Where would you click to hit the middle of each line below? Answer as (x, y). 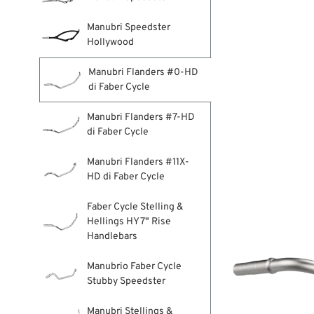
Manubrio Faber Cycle (134, 267)
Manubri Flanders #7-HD (141, 117)
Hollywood (110, 42)
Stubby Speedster (126, 281)
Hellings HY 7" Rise (129, 222)
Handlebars (112, 237)
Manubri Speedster (128, 28)
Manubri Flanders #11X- (138, 162)
